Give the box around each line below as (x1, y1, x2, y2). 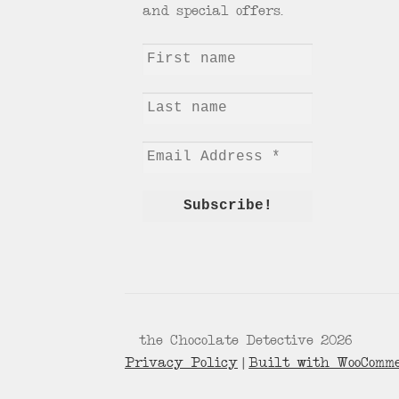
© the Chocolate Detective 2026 (125, 334, 353, 349)
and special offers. (142, 4, 284, 20)
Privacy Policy (125, 356, 239, 371)
